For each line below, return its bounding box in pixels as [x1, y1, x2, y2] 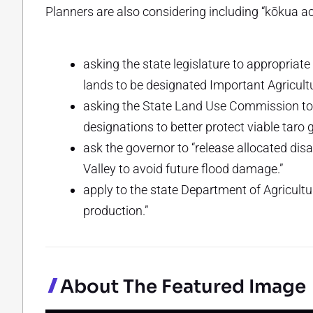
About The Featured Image [59, 275, 306, 299]
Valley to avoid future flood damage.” [83, 161, 283, 177]
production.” [83, 203, 148, 219]
